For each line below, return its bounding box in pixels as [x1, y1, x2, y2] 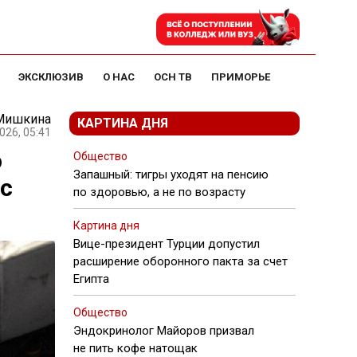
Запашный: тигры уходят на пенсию [73, 167, 269, 182]
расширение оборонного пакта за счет [73, 254, 288, 269]
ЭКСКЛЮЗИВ [18, 71, 84, 83]
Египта [73, 272, 109, 286]
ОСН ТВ [154, 71, 192, 83]
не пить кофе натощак [73, 341, 198, 355]
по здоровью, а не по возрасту [73, 185, 245, 199]
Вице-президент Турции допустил [73, 237, 260, 251]
